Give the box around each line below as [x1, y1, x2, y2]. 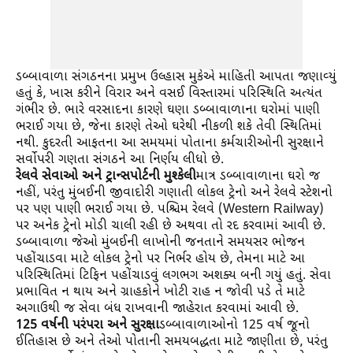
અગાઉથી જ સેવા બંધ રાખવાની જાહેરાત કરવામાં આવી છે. [16, 301, 299, 318]
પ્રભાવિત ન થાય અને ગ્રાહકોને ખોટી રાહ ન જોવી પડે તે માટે [16, 284, 305, 302]
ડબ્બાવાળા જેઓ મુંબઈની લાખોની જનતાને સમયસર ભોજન [16, 235, 305, 252]
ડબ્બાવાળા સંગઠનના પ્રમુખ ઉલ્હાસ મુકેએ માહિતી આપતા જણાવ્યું [16, 69, 336, 87]
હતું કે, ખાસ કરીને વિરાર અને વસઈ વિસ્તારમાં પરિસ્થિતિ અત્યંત [16, 86, 322, 103]
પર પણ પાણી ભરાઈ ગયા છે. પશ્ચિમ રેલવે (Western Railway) [16, 202, 324, 219]
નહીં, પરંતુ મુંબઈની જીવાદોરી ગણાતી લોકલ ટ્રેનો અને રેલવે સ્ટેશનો [16, 185, 333, 203]
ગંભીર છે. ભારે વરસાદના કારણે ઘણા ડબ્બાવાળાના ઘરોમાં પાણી [16, 102, 320, 120]
